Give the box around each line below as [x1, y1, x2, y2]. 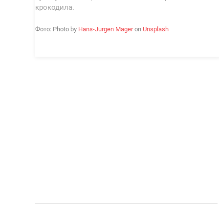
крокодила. [35, 3, 75, 12]
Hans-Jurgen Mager [78, 25, 133, 33]
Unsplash [143, 25, 169, 33]
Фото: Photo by [35, 25, 79, 33]
